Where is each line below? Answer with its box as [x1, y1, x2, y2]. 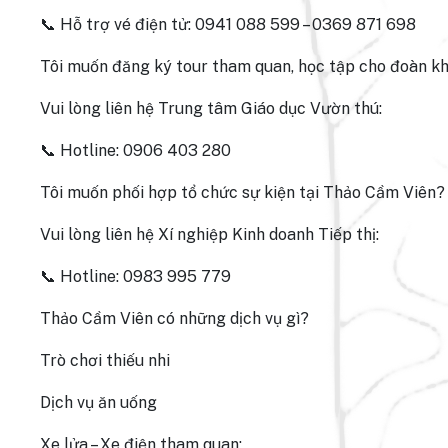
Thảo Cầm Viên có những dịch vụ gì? [40, 309, 309, 328]
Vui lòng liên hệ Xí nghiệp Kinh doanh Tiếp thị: [40, 225, 379, 244]
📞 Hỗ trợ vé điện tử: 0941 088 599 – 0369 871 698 [40, 15, 416, 34]
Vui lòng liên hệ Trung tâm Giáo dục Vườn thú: [40, 99, 382, 118]
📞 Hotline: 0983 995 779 [40, 267, 231, 286]
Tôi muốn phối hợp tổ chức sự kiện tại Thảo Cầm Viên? [40, 183, 445, 202]
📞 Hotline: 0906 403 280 [40, 141, 231, 160]
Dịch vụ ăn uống [40, 393, 157, 412]
